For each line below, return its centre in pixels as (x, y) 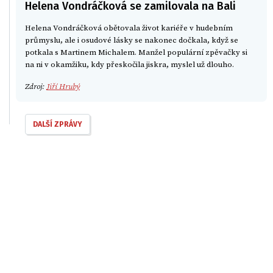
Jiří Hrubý (63, 86)
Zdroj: (36, 86)
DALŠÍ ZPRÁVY (58, 124)
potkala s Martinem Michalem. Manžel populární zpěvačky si (136, 52)
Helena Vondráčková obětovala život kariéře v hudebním (129, 28)
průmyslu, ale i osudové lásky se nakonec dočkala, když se (132, 40)
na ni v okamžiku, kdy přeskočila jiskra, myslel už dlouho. (130, 64)
